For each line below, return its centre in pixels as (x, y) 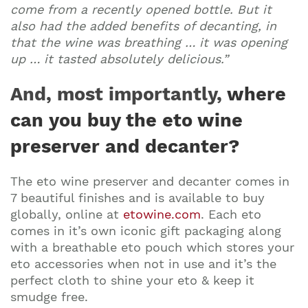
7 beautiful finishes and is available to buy (137, 198)
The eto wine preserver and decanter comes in (150, 181)
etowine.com (162, 214)
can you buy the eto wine (126, 120)
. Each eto (231, 214)
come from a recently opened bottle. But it (141, 9)
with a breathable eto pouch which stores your (152, 247)
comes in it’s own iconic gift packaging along (146, 231)
